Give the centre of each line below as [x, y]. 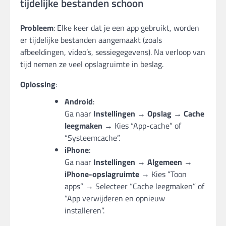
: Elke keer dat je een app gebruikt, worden [126, 28]
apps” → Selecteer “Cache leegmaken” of [134, 186]
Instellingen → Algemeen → [143, 162]
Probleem [37, 28]
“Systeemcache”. [92, 138]
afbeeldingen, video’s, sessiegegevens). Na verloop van [113, 52]
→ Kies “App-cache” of [142, 126]
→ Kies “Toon [163, 174]
